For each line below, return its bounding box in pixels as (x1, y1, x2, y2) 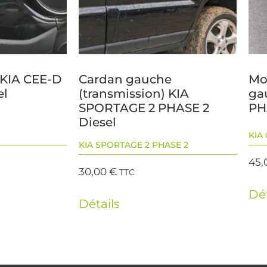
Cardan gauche (79, 72, 172, 87)
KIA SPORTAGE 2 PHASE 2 (79, 139, 188, 151)
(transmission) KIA (79, 86, 189, 101)
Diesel (79, 115, 116, 130)
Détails (79, 196, 120, 211)
